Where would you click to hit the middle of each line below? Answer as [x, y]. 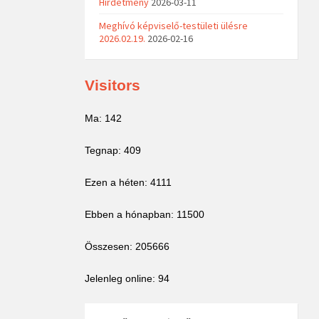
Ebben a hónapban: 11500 [145, 215]
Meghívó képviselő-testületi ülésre [174, 26]
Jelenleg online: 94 [127, 279]
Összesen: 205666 [127, 247]
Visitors [113, 85]
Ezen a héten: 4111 [129, 183]
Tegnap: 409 [113, 151]
